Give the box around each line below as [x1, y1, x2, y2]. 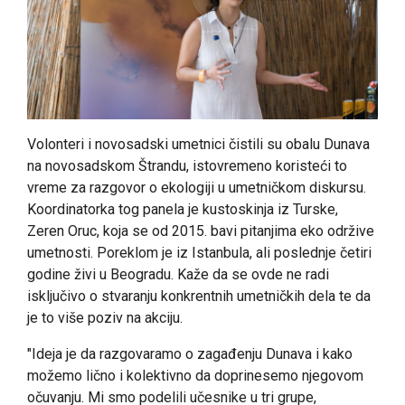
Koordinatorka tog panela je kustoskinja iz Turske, [27, 200, 338, 218]
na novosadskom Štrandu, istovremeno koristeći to [27, 156, 347, 174]
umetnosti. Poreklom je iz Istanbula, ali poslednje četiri [27, 243, 372, 261]
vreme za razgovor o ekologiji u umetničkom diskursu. [27, 178, 366, 196]
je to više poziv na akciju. [27, 308, 183, 326]
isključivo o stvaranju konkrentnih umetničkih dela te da [27, 287, 371, 305]
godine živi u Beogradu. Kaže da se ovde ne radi [27, 265, 329, 283]
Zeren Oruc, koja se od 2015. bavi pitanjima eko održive [27, 221, 374, 240]
